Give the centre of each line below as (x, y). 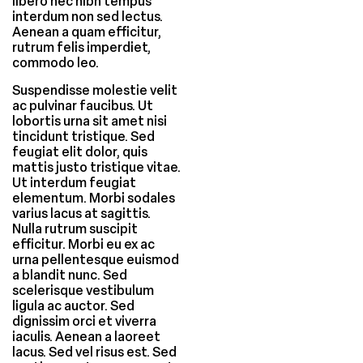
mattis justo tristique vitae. (96, 167)
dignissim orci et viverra (84, 321)
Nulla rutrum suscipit (75, 228)
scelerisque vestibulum (83, 290)
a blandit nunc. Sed (70, 275)
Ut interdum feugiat (74, 182)
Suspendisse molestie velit (95, 90)
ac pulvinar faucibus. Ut (83, 105)
